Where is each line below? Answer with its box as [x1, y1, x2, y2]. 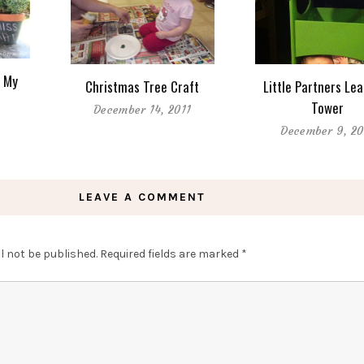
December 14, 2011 [93, 102, 192, 117]
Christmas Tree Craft [85, 76, 200, 97]
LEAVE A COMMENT [79, 189, 206, 204]
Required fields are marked [100, 246, 241, 261]
